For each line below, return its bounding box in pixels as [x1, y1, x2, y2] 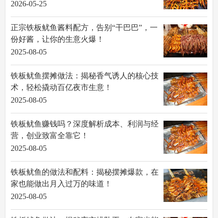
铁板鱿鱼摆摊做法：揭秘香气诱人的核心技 [10, 72, 159, 80]
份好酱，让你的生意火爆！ [10, 35, 104, 44]
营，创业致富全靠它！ [10, 131, 89, 140]
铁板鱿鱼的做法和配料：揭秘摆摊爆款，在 [10, 168, 159, 177]
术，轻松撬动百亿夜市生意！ [10, 83, 112, 92]
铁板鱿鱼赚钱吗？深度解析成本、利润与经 [10, 120, 159, 128]
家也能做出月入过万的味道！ [10, 180, 112, 188]
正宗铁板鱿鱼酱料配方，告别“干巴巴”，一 [10, 23, 158, 32]
